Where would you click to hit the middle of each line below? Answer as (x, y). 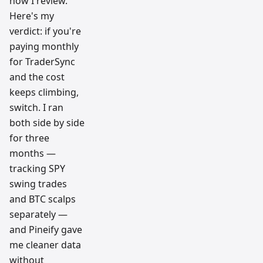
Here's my (32, 16)
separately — (38, 214)
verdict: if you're (45, 31)
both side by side (47, 123)
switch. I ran (36, 107)
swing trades (38, 184)
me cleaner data (45, 245)
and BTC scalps (43, 199)
